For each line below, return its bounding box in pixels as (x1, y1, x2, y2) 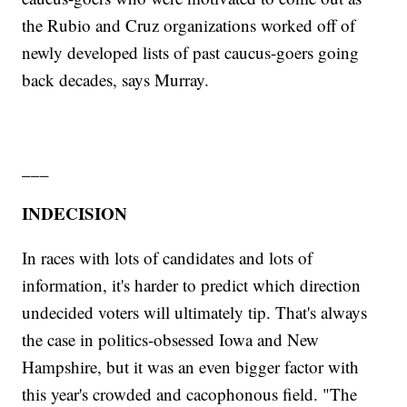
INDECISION (22, 201, 128, 226)
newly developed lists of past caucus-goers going (22, 41, 360, 65)
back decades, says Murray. (22, 68, 210, 92)
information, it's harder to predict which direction (22, 273, 362, 297)
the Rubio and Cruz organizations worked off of (22, 14, 356, 37)
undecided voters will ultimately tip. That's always (22, 301, 368, 324)
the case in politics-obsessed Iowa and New (22, 328, 320, 352)
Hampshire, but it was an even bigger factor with (22, 355, 360, 379)
